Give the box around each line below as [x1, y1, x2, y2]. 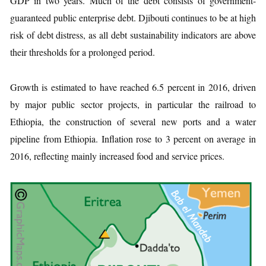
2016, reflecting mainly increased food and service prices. [10, 150, 224, 162]
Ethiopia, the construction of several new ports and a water [10, 115, 256, 128]
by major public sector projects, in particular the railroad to [10, 98, 256, 110]
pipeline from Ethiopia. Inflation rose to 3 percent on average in [10, 132, 256, 145]
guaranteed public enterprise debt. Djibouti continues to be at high [10, 11, 256, 24]
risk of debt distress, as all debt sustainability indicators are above [10, 28, 256, 41]
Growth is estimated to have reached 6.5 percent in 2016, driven [10, 81, 256, 93]
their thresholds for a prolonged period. [10, 46, 155, 58]
